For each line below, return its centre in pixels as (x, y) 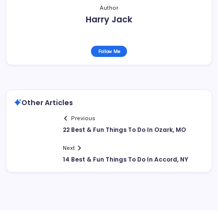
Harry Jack (109, 19)
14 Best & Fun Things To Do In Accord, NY (126, 160)
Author (109, 8)
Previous (83, 118)
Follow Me (109, 51)
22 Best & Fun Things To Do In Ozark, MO (124, 130)
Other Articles (47, 102)
